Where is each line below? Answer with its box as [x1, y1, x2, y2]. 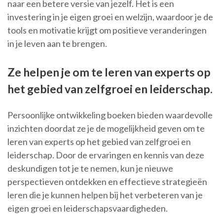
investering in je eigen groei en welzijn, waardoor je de [7, 11, 213, 23]
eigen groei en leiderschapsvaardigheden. [7, 203, 168, 214]
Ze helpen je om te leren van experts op [7, 65, 211, 79]
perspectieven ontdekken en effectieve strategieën [7, 176, 207, 187]
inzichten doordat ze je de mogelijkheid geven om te [7, 123, 205, 134]
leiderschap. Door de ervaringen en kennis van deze [7, 149, 204, 161]
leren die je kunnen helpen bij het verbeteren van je [7, 189, 203, 201]
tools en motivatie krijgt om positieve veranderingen [7, 25, 207, 36]
